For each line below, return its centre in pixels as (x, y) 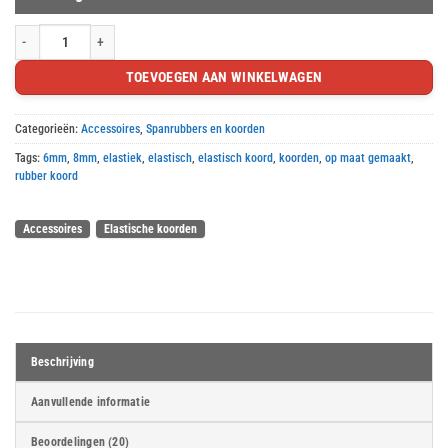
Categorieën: (48, 129)
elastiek (122, 158)
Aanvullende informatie (91, 402)
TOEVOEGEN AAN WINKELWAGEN (224, 77)
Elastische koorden (150, 229)
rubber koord (46, 176)
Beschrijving (62, 362)
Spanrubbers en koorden (205, 129)
